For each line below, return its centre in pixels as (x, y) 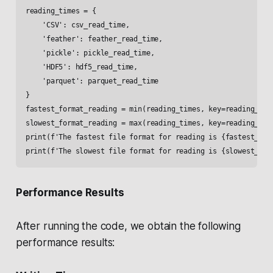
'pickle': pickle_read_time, (90, 53)
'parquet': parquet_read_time (92, 81)
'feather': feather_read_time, (94, 39)
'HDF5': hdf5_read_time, (82, 67)
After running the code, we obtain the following (128, 226)
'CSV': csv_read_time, (77, 25)
